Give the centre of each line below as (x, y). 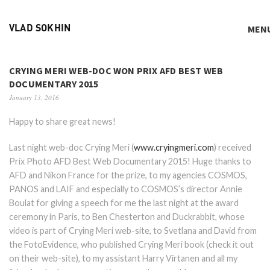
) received (233, 147)
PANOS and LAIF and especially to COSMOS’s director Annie (126, 189)
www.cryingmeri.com (174, 147)
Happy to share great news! (62, 121)
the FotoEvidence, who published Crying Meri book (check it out (131, 244)
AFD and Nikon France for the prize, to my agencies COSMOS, (128, 175)
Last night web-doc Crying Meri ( (71, 147)
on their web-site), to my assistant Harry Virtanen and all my (123, 258)
